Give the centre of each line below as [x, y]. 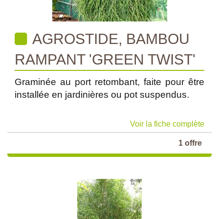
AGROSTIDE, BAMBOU [109, 39]
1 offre [190, 143]
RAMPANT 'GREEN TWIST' [105, 59]
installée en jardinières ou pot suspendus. [102, 95]
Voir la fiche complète [167, 124]
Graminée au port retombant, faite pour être [109, 82]
